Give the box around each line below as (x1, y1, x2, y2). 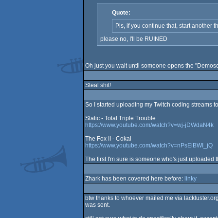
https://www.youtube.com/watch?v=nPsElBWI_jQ (85, 142, 213, 149)
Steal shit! (85, 82, 111, 89)
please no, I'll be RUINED (100, 36, 167, 42)
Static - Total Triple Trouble (85, 115, 156, 122)
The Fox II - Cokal (85, 135, 131, 142)
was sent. (85, 201, 110, 208)
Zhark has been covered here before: (85, 175, 184, 182)
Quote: (111, 9, 130, 16)
